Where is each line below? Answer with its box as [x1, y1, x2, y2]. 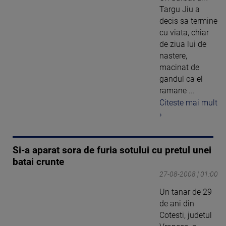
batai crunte [13, 156, 64, 168]
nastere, [159, 50, 187, 61]
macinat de [159, 62, 199, 72]
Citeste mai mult [159, 98, 217, 108]
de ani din [159, 199, 194, 209]
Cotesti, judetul [159, 210, 212, 220]
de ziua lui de [159, 39, 206, 49]
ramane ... [159, 85, 195, 95]
